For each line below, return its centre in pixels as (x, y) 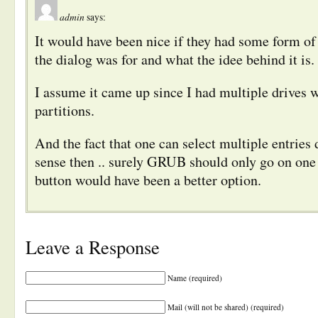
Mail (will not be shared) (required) (226, 307)
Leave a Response (93, 246)
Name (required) (195, 278)
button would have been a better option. (148, 180)
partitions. (65, 110)
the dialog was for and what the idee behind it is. (175, 59)
